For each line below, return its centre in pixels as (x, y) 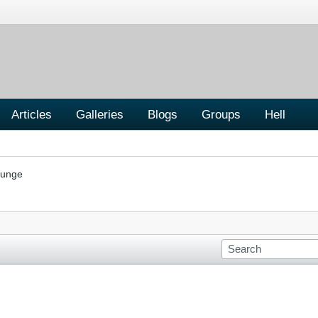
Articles (32, 114)
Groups (221, 114)
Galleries (100, 114)
